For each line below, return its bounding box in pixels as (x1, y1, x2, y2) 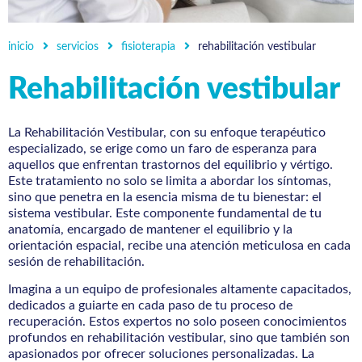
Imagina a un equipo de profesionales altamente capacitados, (8, 283, 351, 297)
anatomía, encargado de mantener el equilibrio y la (8, 222, 293, 236)
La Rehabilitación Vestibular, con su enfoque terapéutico (8, 125, 326, 139)
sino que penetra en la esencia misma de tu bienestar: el (8, 190, 322, 204)
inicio (8, 40, 34, 53)
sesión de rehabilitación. (8, 255, 145, 268)
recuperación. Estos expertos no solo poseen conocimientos (8, 315, 347, 329)
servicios (57, 40, 99, 53)
